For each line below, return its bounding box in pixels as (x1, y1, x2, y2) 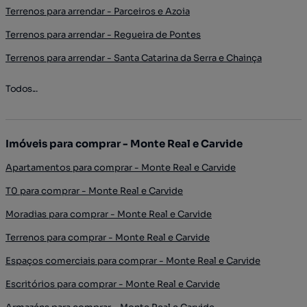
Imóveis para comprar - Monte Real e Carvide (5, 137, 243, 150)
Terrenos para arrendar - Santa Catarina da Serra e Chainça (5, 52, 262, 64)
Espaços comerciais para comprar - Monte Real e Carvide (5, 255, 260, 267)
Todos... (5, 83, 37, 95)
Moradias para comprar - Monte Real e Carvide (5, 208, 212, 220)
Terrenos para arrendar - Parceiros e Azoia (5, 5, 190, 17)
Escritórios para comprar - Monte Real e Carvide (5, 278, 220, 290)
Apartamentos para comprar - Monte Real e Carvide (5, 162, 236, 173)
